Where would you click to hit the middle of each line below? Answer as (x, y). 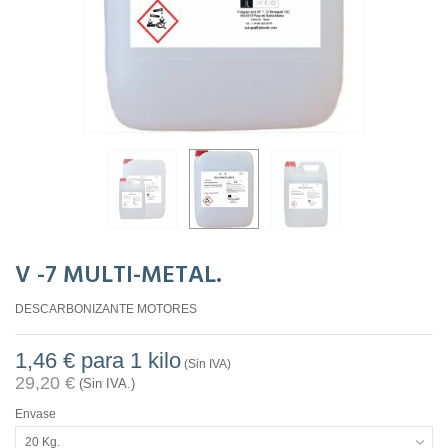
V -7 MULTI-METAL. (118, 276)
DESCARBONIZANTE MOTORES (106, 309)
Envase (37, 414)
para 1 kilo (128, 361)
